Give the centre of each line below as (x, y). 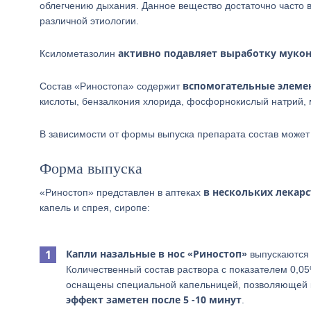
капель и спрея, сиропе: (95, 208)
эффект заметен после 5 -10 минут (154, 300)
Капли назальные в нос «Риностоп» (157, 254)
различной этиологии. (89, 21)
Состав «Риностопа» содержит (111, 86)
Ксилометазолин (79, 53)
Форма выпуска (91, 168)
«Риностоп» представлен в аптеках (121, 192)
